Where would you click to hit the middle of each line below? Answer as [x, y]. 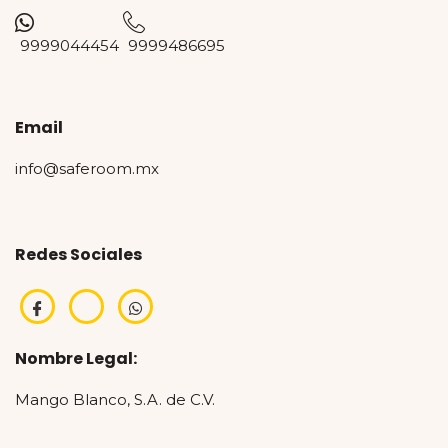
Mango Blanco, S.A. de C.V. [115, 400]
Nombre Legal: [76, 359]
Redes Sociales [78, 255]
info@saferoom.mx [89, 168]
